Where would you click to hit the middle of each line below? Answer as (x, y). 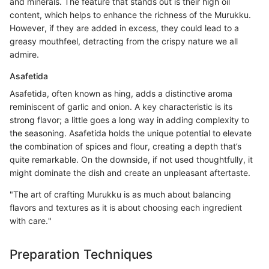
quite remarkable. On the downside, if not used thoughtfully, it (131, 159)
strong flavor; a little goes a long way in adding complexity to (129, 119)
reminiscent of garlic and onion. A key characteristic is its (121, 106)
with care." (31, 220)
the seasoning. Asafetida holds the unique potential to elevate (131, 133)
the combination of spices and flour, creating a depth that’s (125, 146)
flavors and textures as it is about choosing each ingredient (126, 207)
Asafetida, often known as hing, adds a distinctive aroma (121, 93)
